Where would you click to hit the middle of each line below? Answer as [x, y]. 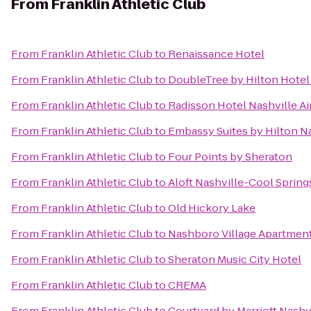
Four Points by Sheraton [230, 157]
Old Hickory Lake [212, 208]
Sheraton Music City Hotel [235, 259]
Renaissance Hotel [216, 54]
